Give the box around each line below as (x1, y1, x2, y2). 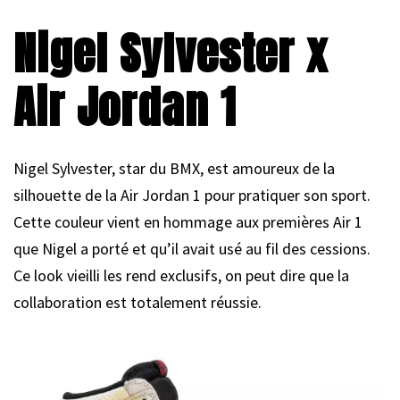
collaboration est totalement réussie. (13, 292, 262, 312)
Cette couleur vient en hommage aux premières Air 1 (13, 212, 362, 232)
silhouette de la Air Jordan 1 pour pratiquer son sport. (13, 185, 371, 205)
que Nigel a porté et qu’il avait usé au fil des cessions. (13, 238, 371, 259)
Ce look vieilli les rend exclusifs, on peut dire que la (13, 265, 349, 286)
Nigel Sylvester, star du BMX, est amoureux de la (13, 158, 335, 179)
